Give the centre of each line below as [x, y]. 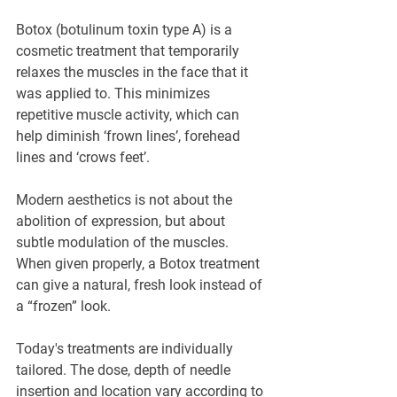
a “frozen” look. [63, 307]
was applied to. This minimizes [115, 94]
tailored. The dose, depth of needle [125, 370]
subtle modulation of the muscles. [124, 243]
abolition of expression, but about [122, 222]
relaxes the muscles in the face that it [134, 73]
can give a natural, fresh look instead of [141, 285]
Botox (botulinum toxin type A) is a [126, 30]
